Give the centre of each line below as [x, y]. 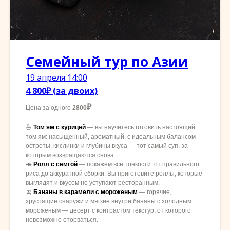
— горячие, [155, 192]
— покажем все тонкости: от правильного [139, 165]
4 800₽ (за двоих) [62, 91]
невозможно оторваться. [62, 220]
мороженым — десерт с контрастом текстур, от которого [108, 211]
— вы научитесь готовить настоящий [141, 128]
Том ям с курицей [60, 128]
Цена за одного [49, 108]
